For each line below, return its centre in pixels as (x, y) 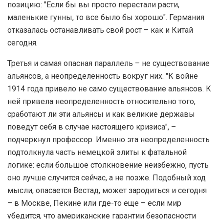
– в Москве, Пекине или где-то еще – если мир (94, 203)
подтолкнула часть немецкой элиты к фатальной (97, 153)
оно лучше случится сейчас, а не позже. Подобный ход (107, 178)
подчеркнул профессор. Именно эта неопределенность (109, 140)
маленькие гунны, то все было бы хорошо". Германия (106, 18)
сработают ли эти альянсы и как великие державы (101, 114)
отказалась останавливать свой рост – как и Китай (100, 30)
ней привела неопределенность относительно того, (101, 102)
